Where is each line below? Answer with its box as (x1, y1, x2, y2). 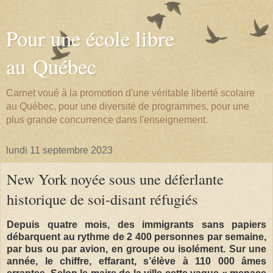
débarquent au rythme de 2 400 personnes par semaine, (7, 231, 266, 242)
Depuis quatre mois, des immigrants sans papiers (7, 219, 266, 230)
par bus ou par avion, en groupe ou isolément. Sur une (7, 243, 266, 254)
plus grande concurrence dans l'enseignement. (6, 115, 208, 125)
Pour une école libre (6, 24, 174, 52)
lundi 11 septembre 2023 (6, 145, 113, 155)
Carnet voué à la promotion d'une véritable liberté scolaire (6, 88, 255, 98)
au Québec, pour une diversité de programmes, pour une (6, 101, 249, 112)
